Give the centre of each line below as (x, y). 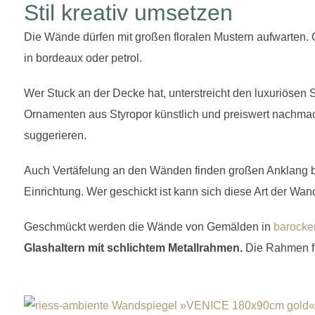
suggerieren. (57, 135)
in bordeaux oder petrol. (83, 58)
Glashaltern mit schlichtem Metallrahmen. (133, 247)
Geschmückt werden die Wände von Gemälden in (149, 226)
